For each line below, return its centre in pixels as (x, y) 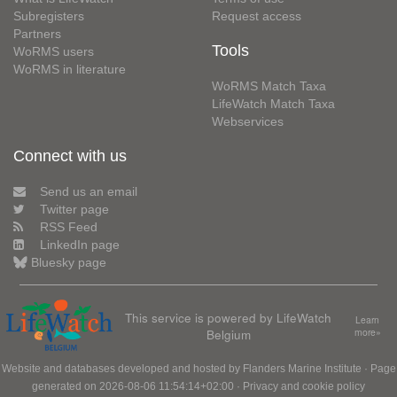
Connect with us (70, 156)
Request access (257, 16)
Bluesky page (69, 262)
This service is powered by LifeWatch (229, 318)
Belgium (228, 335)
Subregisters (49, 16)
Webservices (248, 121)
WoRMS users (54, 51)
